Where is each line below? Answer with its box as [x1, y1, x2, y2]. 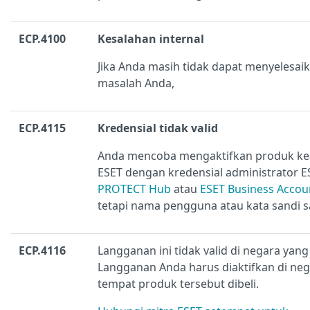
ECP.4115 [19, 120, 66, 136]
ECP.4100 [19, 31, 66, 47]
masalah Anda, [98, 75, 174, 91]
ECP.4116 [19, 243, 66, 259]
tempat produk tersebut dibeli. [98, 276, 259, 292]
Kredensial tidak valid [98, 120, 218, 136]
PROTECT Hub [98, 181, 171, 197]
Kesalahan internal [98, 31, 204, 47]
